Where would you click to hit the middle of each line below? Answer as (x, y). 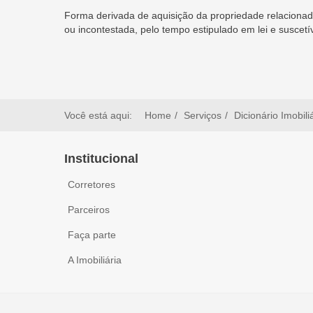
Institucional (101, 159)
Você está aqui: (101, 115)
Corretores (92, 184)
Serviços (203, 115)
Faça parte (92, 235)
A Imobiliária (95, 260)
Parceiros (89, 210)
